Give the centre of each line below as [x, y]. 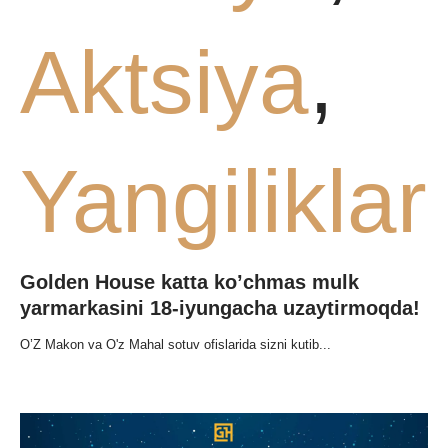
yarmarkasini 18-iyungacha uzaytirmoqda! [220, 307]
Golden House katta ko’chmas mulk [189, 281]
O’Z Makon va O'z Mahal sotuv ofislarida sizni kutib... [175, 344]
